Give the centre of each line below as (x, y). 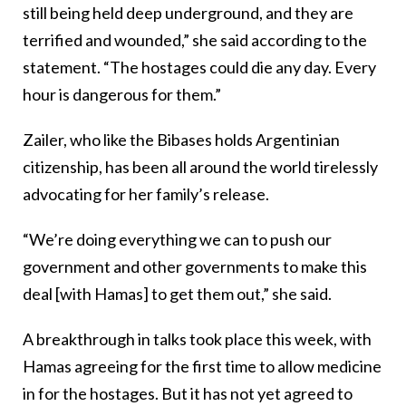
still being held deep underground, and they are (188, 13)
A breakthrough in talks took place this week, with (197, 339)
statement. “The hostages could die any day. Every (199, 68)
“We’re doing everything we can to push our (177, 240)
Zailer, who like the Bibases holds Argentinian (181, 140)
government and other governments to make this (195, 267)
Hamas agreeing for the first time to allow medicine (202, 367)
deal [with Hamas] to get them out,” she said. (177, 294)
